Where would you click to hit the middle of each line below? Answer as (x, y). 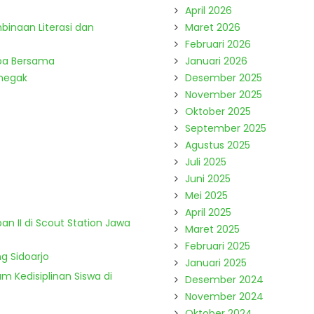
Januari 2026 (216, 61)
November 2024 (224, 296)
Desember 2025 (224, 78)
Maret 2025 (212, 229)
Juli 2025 (206, 162)
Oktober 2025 (218, 111)
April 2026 (209, 11)
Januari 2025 (216, 263)
